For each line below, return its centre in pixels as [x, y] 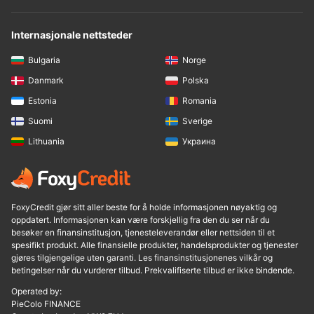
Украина [199, 142]
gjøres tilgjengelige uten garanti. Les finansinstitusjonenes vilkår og [142, 258]
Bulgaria [44, 60]
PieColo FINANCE [46, 304]
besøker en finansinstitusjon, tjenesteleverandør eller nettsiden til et [143, 233]
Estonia [42, 101]
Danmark [46, 80]
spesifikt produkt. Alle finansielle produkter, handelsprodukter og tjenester [155, 245]
